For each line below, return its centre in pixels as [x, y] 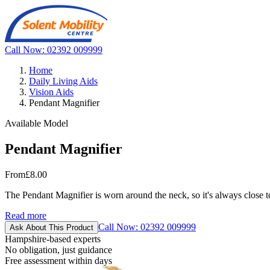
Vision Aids [51, 92]
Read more [26, 215]
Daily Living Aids [63, 81]
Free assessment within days [58, 260]
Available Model [36, 123]
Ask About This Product [52, 227]
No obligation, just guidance [58, 250]
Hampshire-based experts [53, 239]
